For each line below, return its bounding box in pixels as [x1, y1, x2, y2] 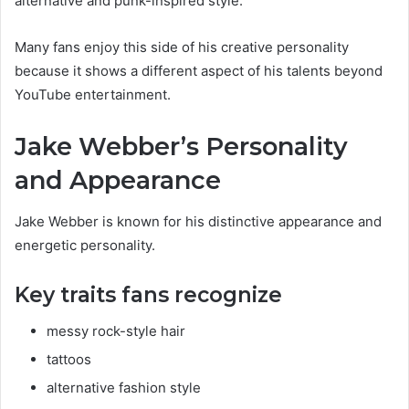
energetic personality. [15, 236, 155, 254]
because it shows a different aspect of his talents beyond [15, 62, 383, 80]
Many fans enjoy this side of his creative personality [15, 38, 349, 57]
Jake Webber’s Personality [15, 131, 348, 163]
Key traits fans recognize [15, 281, 282, 308]
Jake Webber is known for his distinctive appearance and [15, 212, 382, 230]
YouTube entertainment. [15, 86, 171, 104]
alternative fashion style [47, 379, 201, 397]
